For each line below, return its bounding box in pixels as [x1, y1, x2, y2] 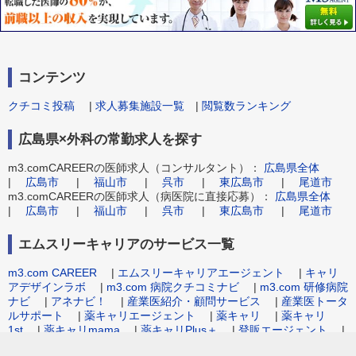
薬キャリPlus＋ [141, 323, 218, 336]
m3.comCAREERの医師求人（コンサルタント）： [8, 161, 264, 174]
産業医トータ [281, 294, 348, 308]
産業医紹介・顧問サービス [127, 294, 261, 308]
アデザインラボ [8, 280, 86, 293]
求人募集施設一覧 [95, 99, 184, 112]
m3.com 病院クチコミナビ [106, 280, 239, 293]
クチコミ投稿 [8, 99, 75, 112]
